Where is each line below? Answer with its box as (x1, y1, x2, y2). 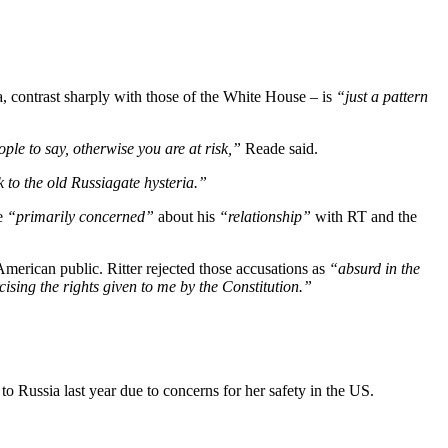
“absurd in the (329, 259, 420, 277)
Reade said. (241, 139, 318, 157)
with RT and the (311, 207, 417, 225)
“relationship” (219, 207, 311, 225)
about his (154, 207, 219, 225)
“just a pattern (336, 87, 428, 105)
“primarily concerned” (7, 207, 154, 225)
